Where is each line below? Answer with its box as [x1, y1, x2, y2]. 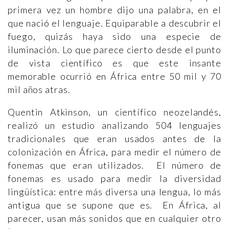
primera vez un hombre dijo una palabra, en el [8, 4, 221, 15]
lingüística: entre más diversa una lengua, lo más [8, 186, 221, 197]
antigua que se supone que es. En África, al [8, 199, 221, 211]
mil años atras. [8, 84, 71, 95]
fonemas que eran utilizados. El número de [8, 159, 221, 171]
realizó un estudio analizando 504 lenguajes [8, 120, 221, 131]
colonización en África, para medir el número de [8, 146, 221, 157]
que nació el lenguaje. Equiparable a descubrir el [8, 17, 221, 29]
